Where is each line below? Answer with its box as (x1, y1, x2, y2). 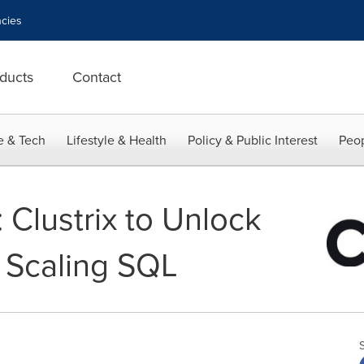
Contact (72, 67, 121, 87)
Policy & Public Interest (188, 131, 318, 149)
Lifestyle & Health (67, 131, 167, 149)
